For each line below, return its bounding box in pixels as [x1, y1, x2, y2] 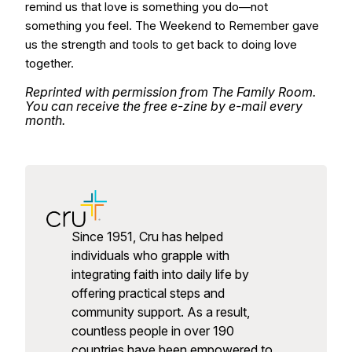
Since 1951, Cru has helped [71, 229, 223, 245]
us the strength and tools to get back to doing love [25, 37, 297, 52]
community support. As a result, [71, 304, 250, 321]
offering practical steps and [71, 285, 225, 302]
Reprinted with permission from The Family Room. [25, 84, 316, 100]
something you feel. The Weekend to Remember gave [25, 18, 319, 33]
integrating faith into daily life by [71, 266, 249, 283]
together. [25, 56, 74, 71]
